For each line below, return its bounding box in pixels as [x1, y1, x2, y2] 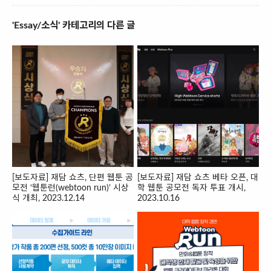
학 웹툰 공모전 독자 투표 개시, [137, 183, 246, 192]
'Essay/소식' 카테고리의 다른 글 [12, 21, 135, 30]
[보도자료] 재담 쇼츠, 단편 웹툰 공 [12, 173, 133, 182]
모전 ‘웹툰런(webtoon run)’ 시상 [12, 183, 129, 192]
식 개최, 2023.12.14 [12, 194, 85, 203]
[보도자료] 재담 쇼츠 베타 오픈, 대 [137, 173, 259, 182]
